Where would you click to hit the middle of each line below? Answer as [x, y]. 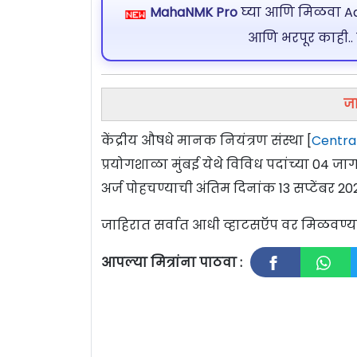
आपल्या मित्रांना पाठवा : [172, 262]
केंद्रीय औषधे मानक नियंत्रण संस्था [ [206, 140]
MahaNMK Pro [193, 13]
